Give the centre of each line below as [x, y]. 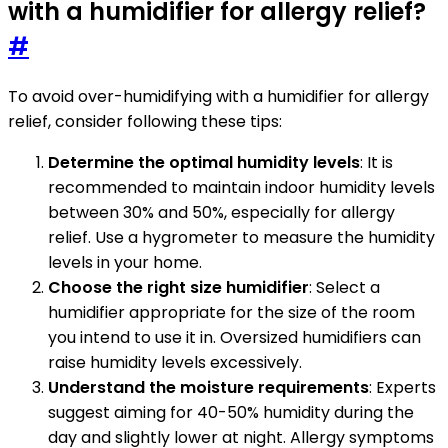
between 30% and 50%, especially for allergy [221, 212]
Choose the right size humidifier [178, 287]
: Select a [344, 287]
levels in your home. [125, 262]
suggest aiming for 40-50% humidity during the [231, 412]
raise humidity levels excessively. [175, 362]
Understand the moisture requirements [208, 387]
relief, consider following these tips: [145, 121]
